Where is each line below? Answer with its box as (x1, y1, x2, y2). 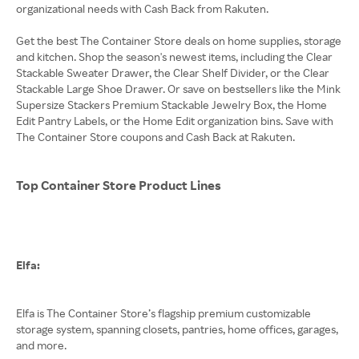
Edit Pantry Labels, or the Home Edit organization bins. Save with (16, 114, 333, 127)
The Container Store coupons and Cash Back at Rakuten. (16, 130, 295, 143)
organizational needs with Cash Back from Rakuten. (16, 2, 268, 15)
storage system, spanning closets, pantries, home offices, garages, (16, 322, 338, 336)
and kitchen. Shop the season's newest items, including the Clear (16, 50, 333, 63)
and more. (16, 338, 67, 352)
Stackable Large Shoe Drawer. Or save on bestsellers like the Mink (16, 82, 341, 95)
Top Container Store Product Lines (16, 176, 221, 193)
